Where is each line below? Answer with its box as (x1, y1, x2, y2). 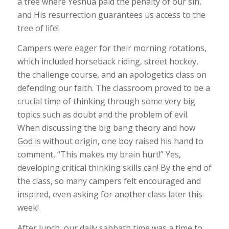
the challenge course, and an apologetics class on (17, 69, 207, 81)
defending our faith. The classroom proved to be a (17, 82, 210, 94)
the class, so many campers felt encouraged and (17, 175, 201, 187)
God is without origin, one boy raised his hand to (17, 135, 203, 147)
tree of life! (17, 22, 59, 34)
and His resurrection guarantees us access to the (17, 9, 205, 20)
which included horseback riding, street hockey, (17, 56, 198, 67)
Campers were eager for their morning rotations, (17, 42, 207, 54)
